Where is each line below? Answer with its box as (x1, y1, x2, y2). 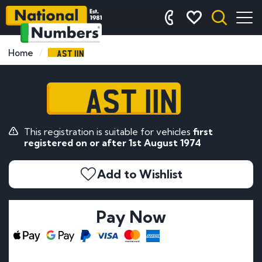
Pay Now (96, 206, 166, 227)
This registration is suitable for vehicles (23, 125, 193, 137)
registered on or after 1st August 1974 (23, 136, 201, 149)
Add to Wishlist (97, 166, 182, 181)
